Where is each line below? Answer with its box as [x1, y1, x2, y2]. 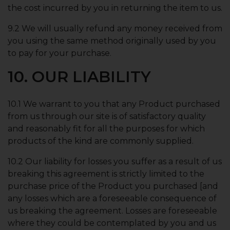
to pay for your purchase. [8, 48, 111, 58]
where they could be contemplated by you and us [8, 218, 216, 228]
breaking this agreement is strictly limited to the [8, 169, 204, 179]
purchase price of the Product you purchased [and [8, 181, 218, 191]
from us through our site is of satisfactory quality [8, 111, 206, 121]
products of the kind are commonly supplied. [8, 136, 194, 146]
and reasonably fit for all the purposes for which [8, 124, 205, 133]
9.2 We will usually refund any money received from [8, 24, 222, 33]
